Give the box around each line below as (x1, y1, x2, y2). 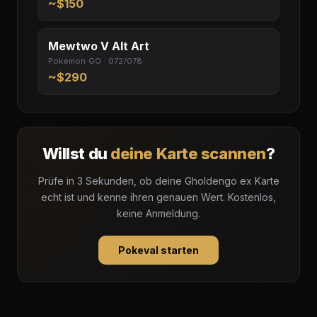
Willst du (42, 144, 111, 163)
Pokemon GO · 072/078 (48, 56, 143, 67)
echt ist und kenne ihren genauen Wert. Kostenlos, (41, 191, 276, 204)
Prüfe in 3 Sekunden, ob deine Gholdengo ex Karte (38, 175, 279, 188)
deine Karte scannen (110, 144, 266, 163)
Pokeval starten (118, 244, 199, 257)
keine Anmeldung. (117, 207, 200, 220)
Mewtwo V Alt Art (48, 39, 149, 54)
